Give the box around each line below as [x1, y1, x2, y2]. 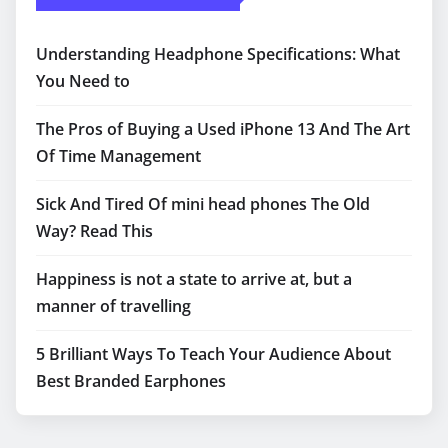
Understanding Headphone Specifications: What [36, 42, 400, 65]
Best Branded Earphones [36, 369, 226, 392]
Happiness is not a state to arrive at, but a [36, 267, 352, 290]
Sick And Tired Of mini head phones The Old [36, 192, 370, 215]
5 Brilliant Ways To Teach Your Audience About [36, 342, 391, 365]
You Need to [36, 69, 130, 92]
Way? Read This [36, 219, 153, 242]
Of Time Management [36, 144, 201, 167]
